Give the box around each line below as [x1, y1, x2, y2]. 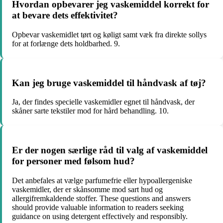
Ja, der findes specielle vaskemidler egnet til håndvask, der [12, 98, 195, 107]
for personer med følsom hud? [12, 156, 135, 167]
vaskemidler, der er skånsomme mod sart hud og [12, 185, 163, 194]
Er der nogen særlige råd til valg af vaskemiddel [12, 145, 208, 156]
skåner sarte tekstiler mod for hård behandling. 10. [12, 107, 169, 115]
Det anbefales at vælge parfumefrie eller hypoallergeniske [12, 176, 192, 185]
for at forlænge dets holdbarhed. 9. [12, 39, 120, 48]
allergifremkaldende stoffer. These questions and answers [12, 194, 191, 203]
